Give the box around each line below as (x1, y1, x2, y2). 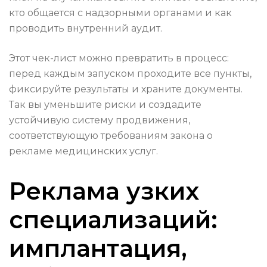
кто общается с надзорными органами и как (9, 7, 232, 19)
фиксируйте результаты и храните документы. (9, 83, 243, 95)
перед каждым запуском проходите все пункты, (9, 68, 252, 80)
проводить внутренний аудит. (9, 23, 162, 35)
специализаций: (9, 205, 218, 235)
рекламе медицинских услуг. (9, 145, 158, 157)
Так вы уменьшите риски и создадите (9, 99, 201, 111)
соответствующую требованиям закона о (9, 130, 213, 142)
